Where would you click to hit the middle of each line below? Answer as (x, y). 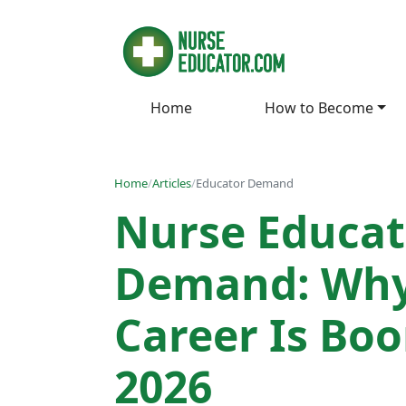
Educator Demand (245, 183)
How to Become (319, 107)
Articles (172, 183)
